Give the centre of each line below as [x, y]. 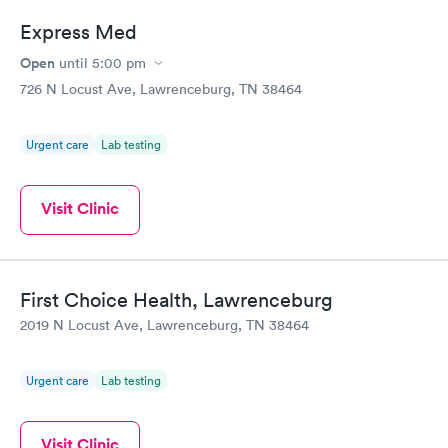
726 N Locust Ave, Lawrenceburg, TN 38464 [161, 89]
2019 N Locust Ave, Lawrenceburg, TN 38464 [164, 324]
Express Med [78, 32]
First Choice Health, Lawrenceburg [176, 299]
